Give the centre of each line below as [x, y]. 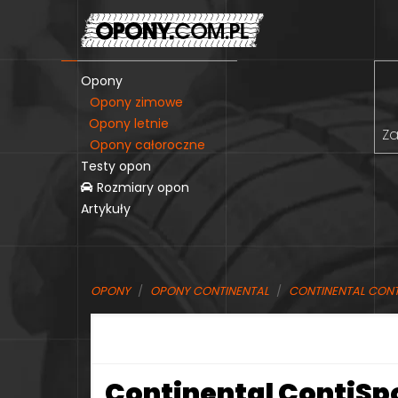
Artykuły [106, 208]
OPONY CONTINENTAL [210, 291]
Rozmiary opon [141, 187]
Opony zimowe [136, 102]
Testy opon [116, 166]
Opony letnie [129, 123]
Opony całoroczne [147, 144]
